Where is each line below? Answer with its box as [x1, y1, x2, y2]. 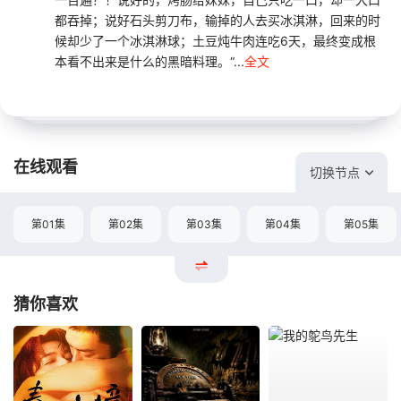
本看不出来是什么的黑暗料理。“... [55, 53, 244, 69]
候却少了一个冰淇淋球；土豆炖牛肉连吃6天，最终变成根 [55, 32, 376, 48]
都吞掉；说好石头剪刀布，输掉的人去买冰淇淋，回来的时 [55, 12, 380, 28]
